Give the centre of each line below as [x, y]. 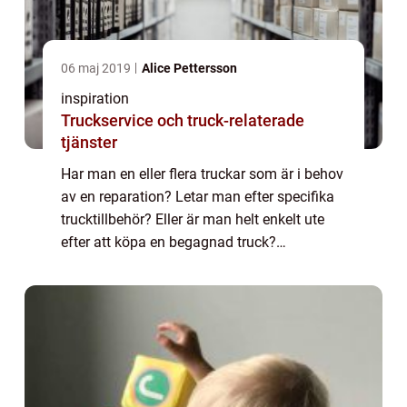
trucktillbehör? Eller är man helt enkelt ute [193, 219]
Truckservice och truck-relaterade [183, 120]
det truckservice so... [126, 288]
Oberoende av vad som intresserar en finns [197, 265]
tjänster [89, 142]
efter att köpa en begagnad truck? [169, 242]
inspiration [95, 99]
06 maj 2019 [97, 68]
